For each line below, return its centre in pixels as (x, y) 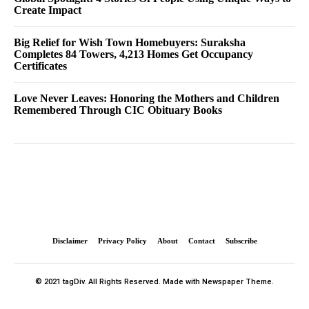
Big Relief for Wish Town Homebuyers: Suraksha (130, 42)
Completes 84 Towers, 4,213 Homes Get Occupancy (133, 54)
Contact (201, 240)
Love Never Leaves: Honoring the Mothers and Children (147, 98)
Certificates (40, 66)
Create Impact (48, 10)
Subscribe (241, 240)
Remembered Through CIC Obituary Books (118, 110)
